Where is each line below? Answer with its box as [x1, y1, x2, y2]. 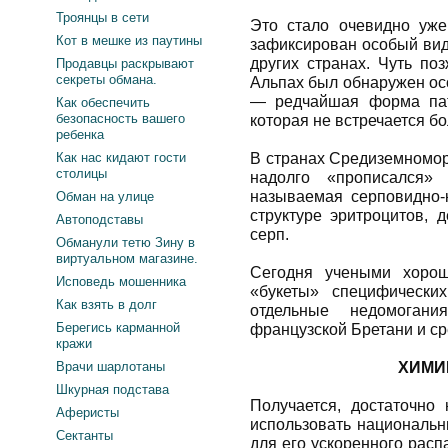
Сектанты [56, 428, 113, 443]
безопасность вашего [56, 111, 185, 126]
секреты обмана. [56, 72, 157, 87]
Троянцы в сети [56, 10, 149, 25]
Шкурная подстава [56, 382, 169, 397]
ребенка [56, 127, 104, 142]
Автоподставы [56, 212, 143, 227]
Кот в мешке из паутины [56, 33, 202, 48]
